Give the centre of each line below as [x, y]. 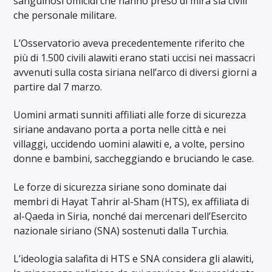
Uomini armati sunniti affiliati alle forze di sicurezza [130, 115]
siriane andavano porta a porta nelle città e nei [120, 130]
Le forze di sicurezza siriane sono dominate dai [120, 187]
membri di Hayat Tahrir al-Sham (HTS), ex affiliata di [131, 201]
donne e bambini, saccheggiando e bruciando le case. [134, 159]
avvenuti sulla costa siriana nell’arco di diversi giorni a [135, 72]
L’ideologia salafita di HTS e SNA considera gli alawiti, [134, 259]
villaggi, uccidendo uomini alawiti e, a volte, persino [129, 144]
